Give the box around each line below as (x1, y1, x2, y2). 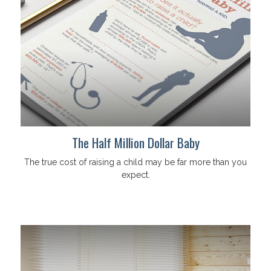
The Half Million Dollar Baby (71, 133, 200, 152)
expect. (121, 170, 150, 180)
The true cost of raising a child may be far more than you (24, 157, 247, 168)
